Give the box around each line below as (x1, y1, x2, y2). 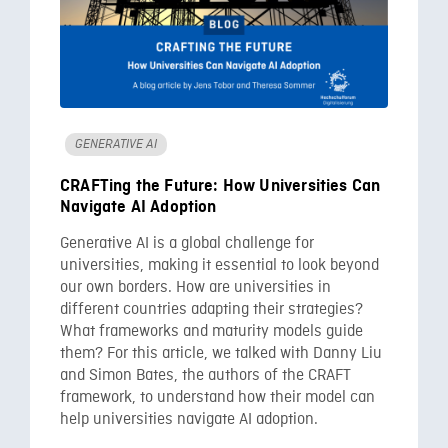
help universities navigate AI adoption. (60, 410, 318, 430)
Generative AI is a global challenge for (60, 234, 314, 254)
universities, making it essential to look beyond (60, 256, 379, 276)
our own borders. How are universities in (60, 278, 331, 298)
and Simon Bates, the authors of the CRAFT (60, 366, 351, 386)
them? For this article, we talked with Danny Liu (60, 344, 382, 364)
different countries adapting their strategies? (60, 300, 363, 320)
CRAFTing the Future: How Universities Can (60, 177, 381, 195)
